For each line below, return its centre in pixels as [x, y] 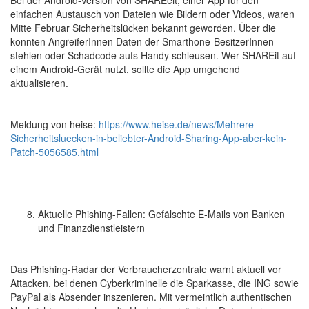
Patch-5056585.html [54, 152]
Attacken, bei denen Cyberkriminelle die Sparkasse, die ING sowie [154, 283]
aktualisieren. [39, 83]
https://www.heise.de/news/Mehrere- [178, 124]
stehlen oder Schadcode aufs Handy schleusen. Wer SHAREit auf [153, 55]
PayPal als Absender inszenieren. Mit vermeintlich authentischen [151, 297]
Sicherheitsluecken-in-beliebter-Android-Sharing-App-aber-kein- [149, 138]
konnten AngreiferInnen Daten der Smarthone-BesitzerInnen [142, 41]
